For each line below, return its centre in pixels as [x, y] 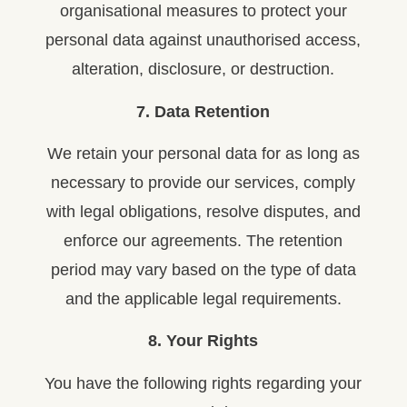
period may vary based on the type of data [203, 269]
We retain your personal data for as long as [203, 153]
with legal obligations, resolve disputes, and [203, 211]
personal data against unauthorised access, [203, 40]
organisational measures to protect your [203, 11]
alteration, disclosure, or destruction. [203, 69]
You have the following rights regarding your [203, 383]
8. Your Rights [203, 341]
